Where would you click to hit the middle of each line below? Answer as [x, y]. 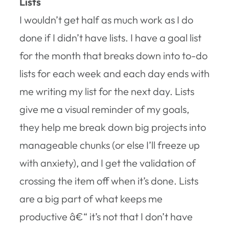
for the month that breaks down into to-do [113, 55]
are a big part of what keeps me [91, 198]
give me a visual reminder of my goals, [104, 109]
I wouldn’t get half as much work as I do [106, 19]
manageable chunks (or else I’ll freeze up [110, 145]
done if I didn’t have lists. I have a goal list [110, 37]
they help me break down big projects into [113, 127]
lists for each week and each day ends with [114, 73]
